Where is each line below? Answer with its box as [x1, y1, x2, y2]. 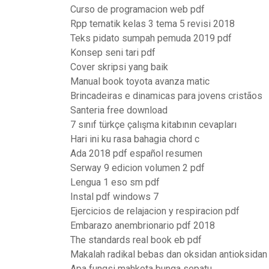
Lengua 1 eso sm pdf [70, 177, 160, 188]
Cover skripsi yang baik [70, 61, 168, 73]
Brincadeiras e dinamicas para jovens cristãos [70, 90, 262, 101]
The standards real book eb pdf [70, 234, 202, 246]
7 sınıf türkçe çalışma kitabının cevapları [70, 119, 237, 130]
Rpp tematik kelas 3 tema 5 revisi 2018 [70, 18, 235, 29]
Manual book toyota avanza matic [70, 76, 210, 87]
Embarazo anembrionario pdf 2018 [70, 220, 215, 231]
